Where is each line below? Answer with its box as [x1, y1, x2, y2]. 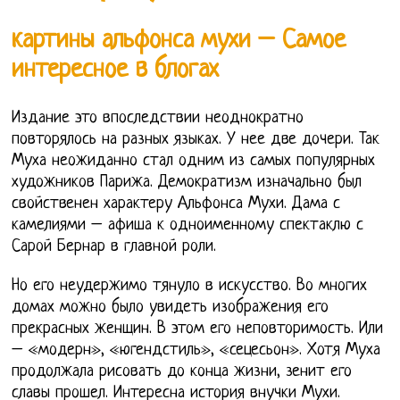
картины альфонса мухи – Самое [12, 27, 346, 56]
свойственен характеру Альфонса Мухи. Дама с [12, 194, 341, 213]
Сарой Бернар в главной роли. [12, 237, 217, 256]
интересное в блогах [12, 56, 220, 86]
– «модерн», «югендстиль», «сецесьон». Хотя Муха [12, 340, 381, 360]
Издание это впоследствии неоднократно [12, 108, 304, 128]
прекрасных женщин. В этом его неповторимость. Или [12, 319, 384, 338]
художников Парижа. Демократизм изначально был [12, 172, 362, 192]
